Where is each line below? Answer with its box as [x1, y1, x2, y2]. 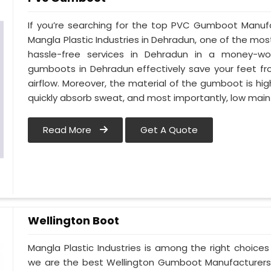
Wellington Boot [28, 213, 120, 228]
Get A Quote [140, 123, 198, 137]
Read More [43, 123, 94, 137]
